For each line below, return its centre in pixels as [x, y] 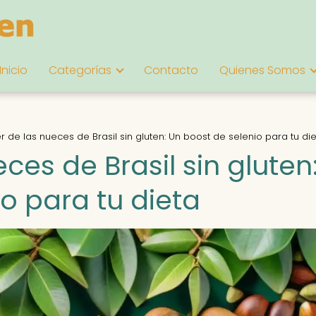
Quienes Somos [262, 70]
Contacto [171, 70]
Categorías [80, 70]
